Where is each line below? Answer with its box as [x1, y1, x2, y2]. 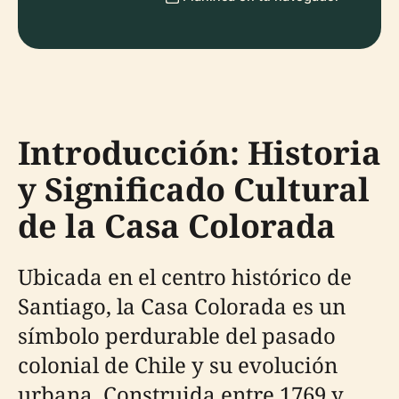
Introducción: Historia [18, 131, 381, 175]
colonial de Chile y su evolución [18, 350, 338, 379]
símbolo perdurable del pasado [18, 321, 336, 350]
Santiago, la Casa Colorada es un [18, 291, 346, 321]
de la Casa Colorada [18, 204, 336, 248]
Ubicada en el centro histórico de [18, 262, 352, 291]
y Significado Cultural [18, 167, 370, 211]
